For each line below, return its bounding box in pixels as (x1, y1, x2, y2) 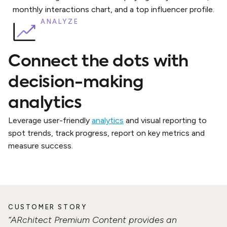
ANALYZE (41, 18, 79, 26)
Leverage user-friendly (8, 116, 92, 126)
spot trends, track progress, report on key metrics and (8, 128, 205, 138)
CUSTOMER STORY (8, 203, 87, 211)
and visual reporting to (124, 116, 207, 126)
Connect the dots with (8, 54, 189, 70)
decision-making (8, 74, 144, 91)
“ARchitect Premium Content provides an (8, 214, 177, 225)
